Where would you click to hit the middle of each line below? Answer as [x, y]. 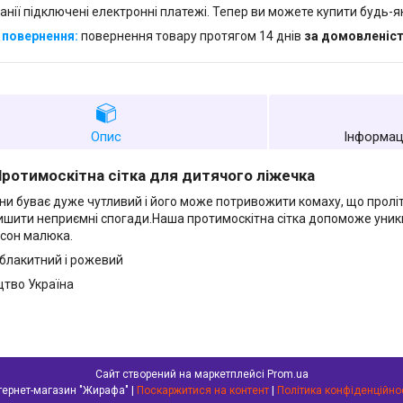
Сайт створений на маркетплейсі [181, 375]
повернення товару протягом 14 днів [193, 36]
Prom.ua [287, 375]
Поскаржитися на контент [203, 391]
